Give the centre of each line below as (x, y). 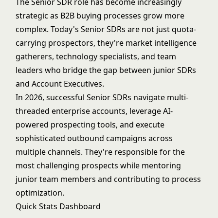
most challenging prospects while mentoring (98, 165)
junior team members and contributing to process (108, 179)
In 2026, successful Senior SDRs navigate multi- (102, 97)
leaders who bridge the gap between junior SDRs (106, 70)
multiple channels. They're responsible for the (100, 152)
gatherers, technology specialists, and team (96, 56)
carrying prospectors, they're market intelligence (106, 43)
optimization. (40, 193)
